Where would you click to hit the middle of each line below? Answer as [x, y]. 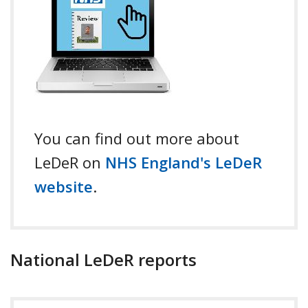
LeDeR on [70, 162]
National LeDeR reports [103, 259]
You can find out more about [137, 138]
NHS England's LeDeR [184, 162]
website [64, 186]
